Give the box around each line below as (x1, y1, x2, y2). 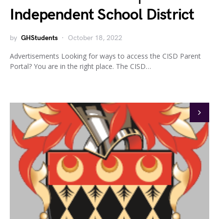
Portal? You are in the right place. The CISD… (10, 61, 151, 71)
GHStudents (21, 33, 58, 42)
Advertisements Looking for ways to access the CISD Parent (10, 51, 201, 61)
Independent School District (10, 5, 195, 24)
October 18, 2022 (68, 33, 122, 42)
